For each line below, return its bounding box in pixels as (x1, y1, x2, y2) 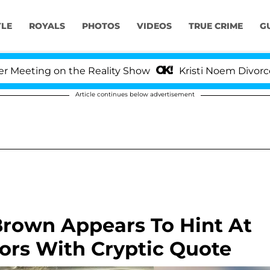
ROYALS (28, 20, 65, 32)
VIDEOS (136, 20, 172, 32)
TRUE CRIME (188, 20, 243, 32)
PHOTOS (81, 20, 120, 32)
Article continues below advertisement (75, 90, 195, 98)
